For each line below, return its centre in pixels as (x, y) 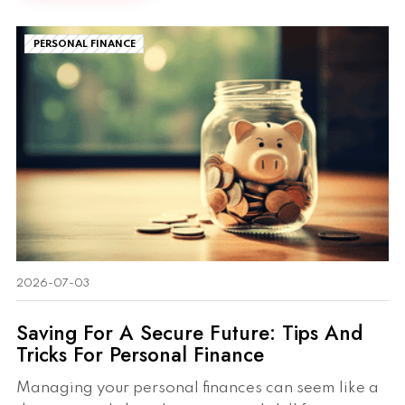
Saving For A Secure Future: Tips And (189, 332)
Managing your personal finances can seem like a (198, 389)
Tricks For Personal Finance (140, 354)
